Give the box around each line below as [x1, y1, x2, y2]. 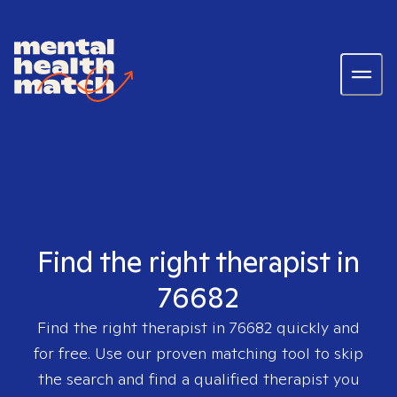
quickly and [272, 317, 360, 338]
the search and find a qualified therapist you [37, 369, 360, 389]
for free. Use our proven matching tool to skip [34, 343, 363, 363]
